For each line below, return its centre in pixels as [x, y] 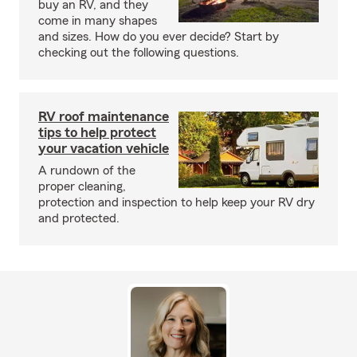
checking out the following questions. [139, 53]
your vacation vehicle [104, 148]
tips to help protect [97, 132]
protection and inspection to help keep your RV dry [177, 202]
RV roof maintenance [104, 116]
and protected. [79, 218]
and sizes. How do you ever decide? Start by [159, 37]
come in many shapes [98, 21]
